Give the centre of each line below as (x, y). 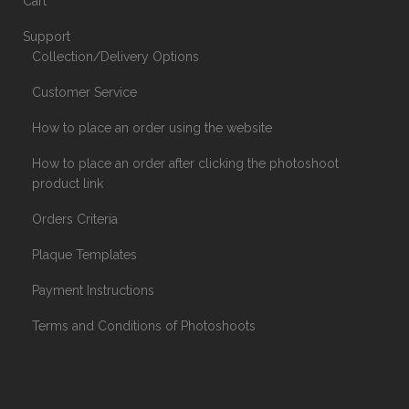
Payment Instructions (93, 290)
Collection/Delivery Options (115, 57)
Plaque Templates (84, 255)
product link (68, 184)
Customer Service (84, 92)
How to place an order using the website (152, 128)
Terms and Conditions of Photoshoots (144, 326)
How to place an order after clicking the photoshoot (185, 163)
